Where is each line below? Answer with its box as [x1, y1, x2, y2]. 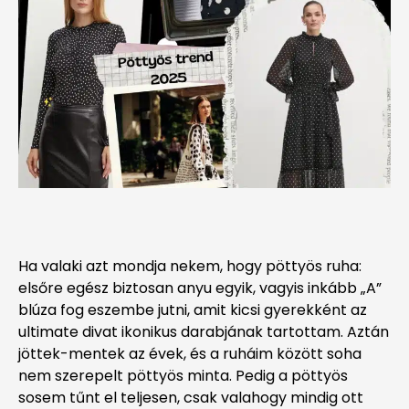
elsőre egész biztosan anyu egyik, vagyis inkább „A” [18, 277, 385, 299]
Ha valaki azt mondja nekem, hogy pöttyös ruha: [18, 255, 362, 277]
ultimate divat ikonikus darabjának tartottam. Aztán [18, 320, 389, 342]
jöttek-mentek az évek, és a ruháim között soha [18, 342, 362, 364]
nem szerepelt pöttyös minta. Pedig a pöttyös [18, 364, 348, 386]
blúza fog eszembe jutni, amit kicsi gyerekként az [18, 299, 367, 320]
